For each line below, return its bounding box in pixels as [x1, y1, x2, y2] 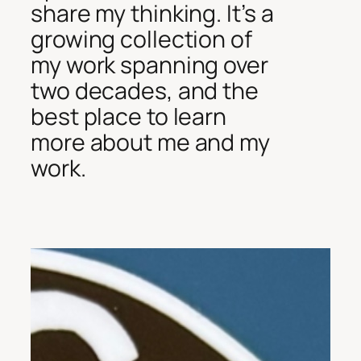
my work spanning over [31, 48, 268, 81]
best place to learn [31, 100, 227, 132]
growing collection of [31, 23, 252, 55]
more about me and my [31, 126, 270, 158]
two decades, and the [31, 74, 259, 106]
